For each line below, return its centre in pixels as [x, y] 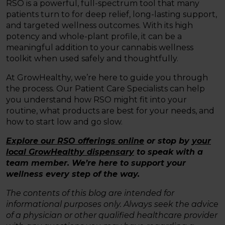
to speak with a [168, 152]
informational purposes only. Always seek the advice [112, 204]
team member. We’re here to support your [96, 163]
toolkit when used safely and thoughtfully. [92, 59]
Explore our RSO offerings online [75, 141]
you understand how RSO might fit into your [96, 100]
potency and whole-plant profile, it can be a [94, 37]
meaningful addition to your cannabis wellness [100, 48]
